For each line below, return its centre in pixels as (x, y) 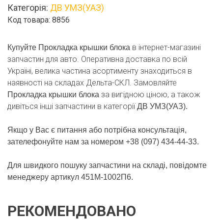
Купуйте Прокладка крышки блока (70, 47)
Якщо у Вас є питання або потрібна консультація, (97, 130)
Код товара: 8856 (39, 20)
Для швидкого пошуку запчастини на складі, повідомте (107, 165)
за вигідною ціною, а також (151, 94)
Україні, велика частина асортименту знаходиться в (100, 71)
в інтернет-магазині (166, 47)
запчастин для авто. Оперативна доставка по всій (97, 59)
